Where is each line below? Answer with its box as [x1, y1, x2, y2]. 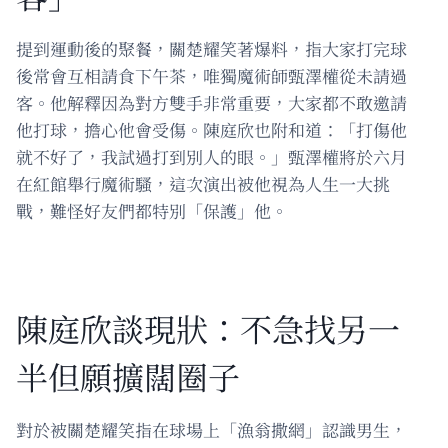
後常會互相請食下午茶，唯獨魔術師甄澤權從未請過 [16, 62, 407, 88]
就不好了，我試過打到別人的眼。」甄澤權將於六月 [16, 143, 407, 169]
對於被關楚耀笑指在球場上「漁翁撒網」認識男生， [16, 416, 407, 442]
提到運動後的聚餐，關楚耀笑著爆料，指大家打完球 [16, 35, 407, 61]
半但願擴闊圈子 [16, 352, 240, 399]
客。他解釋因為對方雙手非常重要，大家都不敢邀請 [16, 89, 407, 115]
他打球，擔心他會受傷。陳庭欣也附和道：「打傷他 [16, 116, 407, 142]
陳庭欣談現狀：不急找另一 [16, 304, 400, 351]
